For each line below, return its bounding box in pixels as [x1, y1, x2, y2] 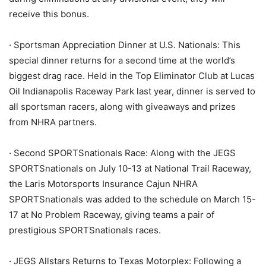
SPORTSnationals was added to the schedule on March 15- [9, 193, 256, 205]
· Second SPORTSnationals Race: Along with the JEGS [9, 147, 236, 159]
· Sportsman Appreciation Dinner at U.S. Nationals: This [9, 39, 240, 50]
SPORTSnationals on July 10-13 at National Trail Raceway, [9, 162, 251, 174]
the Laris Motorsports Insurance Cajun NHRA [9, 178, 198, 189]
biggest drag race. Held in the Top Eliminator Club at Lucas [9, 69, 255, 81]
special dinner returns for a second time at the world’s [9, 54, 235, 66]
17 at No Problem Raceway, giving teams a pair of [9, 208, 214, 220]
